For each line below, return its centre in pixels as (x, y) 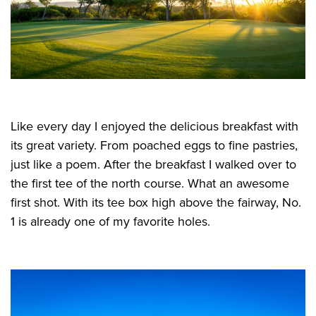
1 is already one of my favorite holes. (110, 222)
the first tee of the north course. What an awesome (150, 184)
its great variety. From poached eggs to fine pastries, (154, 146)
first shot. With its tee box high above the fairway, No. (156, 203)
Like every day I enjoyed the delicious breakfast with (154, 127)
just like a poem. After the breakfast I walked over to (153, 165)
